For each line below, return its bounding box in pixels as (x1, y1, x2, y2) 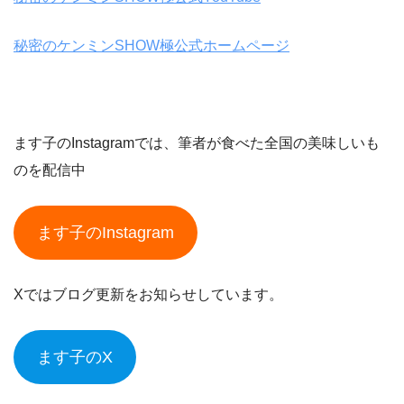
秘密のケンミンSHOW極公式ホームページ (14, 38, 289, 54)
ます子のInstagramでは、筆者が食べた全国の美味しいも (14, 135, 380, 151)
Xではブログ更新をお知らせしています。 (14, 287, 283, 303)
